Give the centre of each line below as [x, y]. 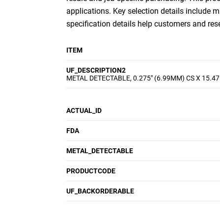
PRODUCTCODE [91, 171]
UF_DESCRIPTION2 [96, 70]
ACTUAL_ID [84, 110]
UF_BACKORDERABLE [100, 191]
